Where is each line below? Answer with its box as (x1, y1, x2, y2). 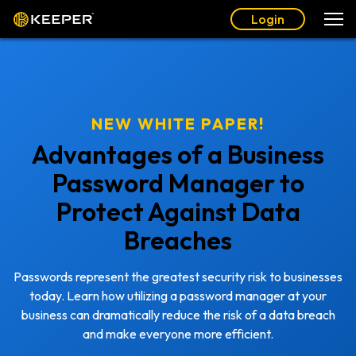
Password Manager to (52, 167, 304, 199)
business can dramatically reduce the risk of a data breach (21, 307, 335, 323)
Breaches (124, 224, 232, 256)
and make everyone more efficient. (83, 326, 273, 342)
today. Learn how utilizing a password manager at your (29, 288, 327, 304)
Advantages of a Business (32, 138, 324, 170)
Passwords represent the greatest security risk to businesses (14, 269, 342, 284)
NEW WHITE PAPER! (91, 114, 265, 133)
